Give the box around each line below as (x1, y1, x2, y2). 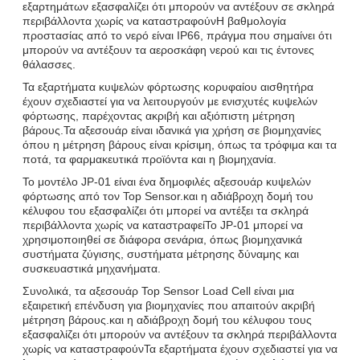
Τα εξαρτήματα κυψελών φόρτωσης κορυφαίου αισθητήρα (22, 80, 313, 93)
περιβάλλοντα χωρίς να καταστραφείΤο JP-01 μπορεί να (22, 218, 303, 231)
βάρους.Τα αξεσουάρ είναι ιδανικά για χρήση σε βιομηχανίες (22, 123, 321, 137)
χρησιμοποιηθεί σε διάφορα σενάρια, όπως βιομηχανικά (22, 232, 302, 246)
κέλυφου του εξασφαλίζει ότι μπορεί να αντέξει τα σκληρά (22, 203, 309, 217)
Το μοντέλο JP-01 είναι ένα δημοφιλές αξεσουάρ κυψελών (22, 174, 311, 188)
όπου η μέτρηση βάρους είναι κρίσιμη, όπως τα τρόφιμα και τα (22, 137, 337, 151)
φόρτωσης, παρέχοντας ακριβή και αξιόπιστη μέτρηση (22, 108, 295, 122)
